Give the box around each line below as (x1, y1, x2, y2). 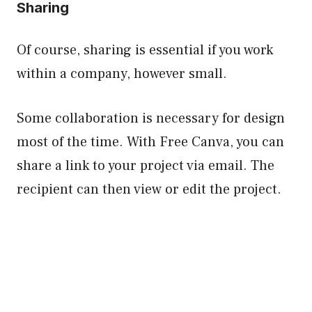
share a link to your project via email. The (17, 156, 274, 175)
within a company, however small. (17, 64, 227, 83)
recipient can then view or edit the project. (17, 180, 285, 198)
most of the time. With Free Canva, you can (17, 132, 284, 151)
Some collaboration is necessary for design (17, 109, 285, 127)
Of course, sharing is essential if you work (17, 40, 273, 59)
